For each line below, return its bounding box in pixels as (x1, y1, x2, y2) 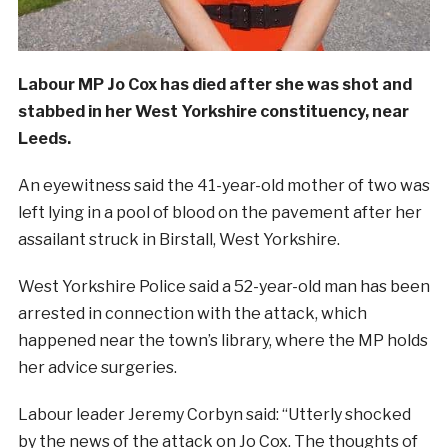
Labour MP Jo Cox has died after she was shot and (17, 75, 412, 94)
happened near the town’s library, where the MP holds (17, 331, 428, 350)
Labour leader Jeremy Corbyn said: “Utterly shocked (17, 405, 411, 424)
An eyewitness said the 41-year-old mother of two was (17, 176, 430, 195)
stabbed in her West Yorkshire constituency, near (17, 102, 409, 121)
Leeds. (17, 129, 71, 148)
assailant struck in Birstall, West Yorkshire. (17, 230, 340, 249)
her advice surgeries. (17, 358, 177, 377)
